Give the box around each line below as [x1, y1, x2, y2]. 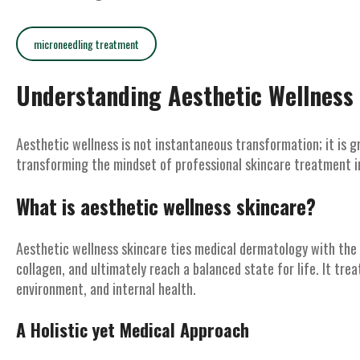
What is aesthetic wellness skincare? [16, 191, 316, 221]
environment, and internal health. [16, 278, 196, 299]
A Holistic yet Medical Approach [16, 317, 249, 342]
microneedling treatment [34, 35, 139, 52]
